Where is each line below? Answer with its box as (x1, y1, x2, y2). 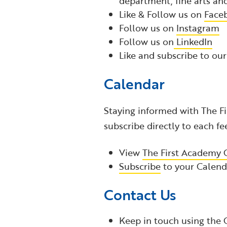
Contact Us (103, 184, 176, 206)
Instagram (176, 21, 219, 35)
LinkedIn (173, 35, 212, 49)
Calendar (103, 73, 165, 95)
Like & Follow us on (119, 8, 204, 21)
